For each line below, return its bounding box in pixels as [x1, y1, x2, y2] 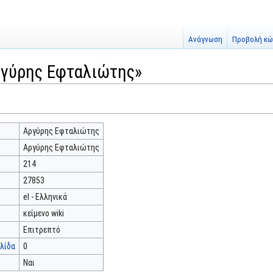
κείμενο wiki [23, 208, 64, 218]
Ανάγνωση [188, 35, 223, 44]
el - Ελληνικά [23, 192, 67, 202]
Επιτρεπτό [23, 225, 60, 235]
